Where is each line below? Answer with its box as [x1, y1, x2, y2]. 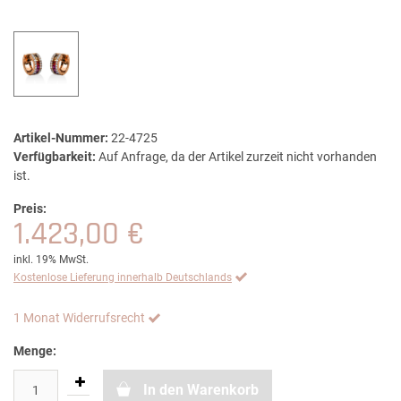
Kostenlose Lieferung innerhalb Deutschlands [13, 271, 232, 285]
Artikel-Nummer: [13, 131, 108, 146]
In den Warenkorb [143, 381, 259, 399]
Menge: [13, 344, 56, 359]
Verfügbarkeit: [13, 149, 96, 165]
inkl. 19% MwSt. [13, 253, 89, 267]
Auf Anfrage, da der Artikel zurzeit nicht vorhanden [98, 149, 377, 165]
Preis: [13, 201, 47, 217]
